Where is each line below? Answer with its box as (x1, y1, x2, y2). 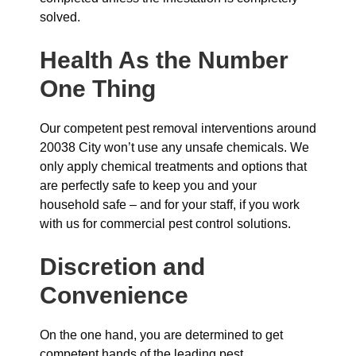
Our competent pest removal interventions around (40, 122, 316, 135)
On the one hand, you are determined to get (40, 328, 283, 342)
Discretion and (40, 253, 205, 280)
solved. (40, 10, 80, 24)
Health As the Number (40, 47, 288, 73)
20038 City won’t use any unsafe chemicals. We (40, 141, 309, 154)
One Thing (40, 75, 156, 102)
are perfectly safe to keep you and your (40, 179, 257, 192)
